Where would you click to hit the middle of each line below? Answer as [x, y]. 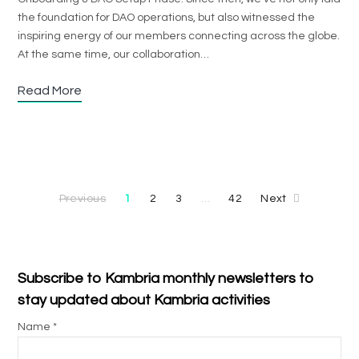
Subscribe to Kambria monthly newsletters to [166, 278]
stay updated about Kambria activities [144, 300]
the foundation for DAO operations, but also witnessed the [166, 18]
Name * [37, 327]
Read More [50, 91]
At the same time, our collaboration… [113, 54]
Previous [83, 199]
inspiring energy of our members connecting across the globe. [179, 36]
